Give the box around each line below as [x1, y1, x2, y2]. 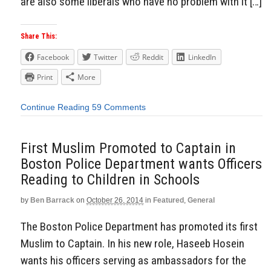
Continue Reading [21, 102, 90, 112]
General [188, 195, 215, 204]
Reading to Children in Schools [21, 171, 200, 188]
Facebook [37, 52, 69, 63]
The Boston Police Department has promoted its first [21, 220, 258, 234]
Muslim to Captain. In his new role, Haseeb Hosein [21, 237, 244, 251]
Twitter [94, 52, 117, 63]
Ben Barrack [30, 195, 74, 204]
